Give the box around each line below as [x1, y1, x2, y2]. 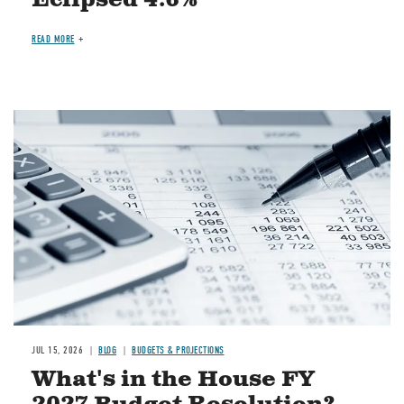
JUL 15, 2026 [32, 344, 83, 356]
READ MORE [32, 32, 75, 45]
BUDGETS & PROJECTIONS [132, 344, 225, 356]
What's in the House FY [32, 364, 315, 394]
